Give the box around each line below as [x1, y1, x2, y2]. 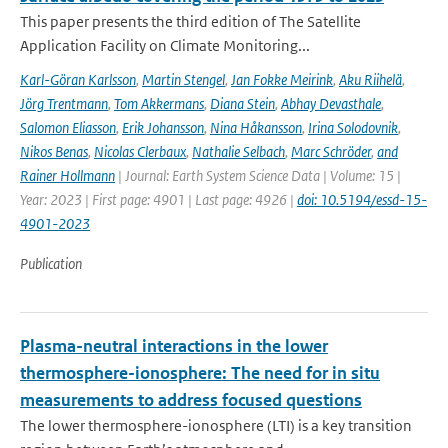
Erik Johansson [122, 118, 204, 137]
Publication [20, 254, 82, 273]
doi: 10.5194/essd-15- [297, 190, 427, 209]
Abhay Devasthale [281, 94, 381, 113]
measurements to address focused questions [20, 389, 362, 411]
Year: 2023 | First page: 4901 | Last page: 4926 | [20, 190, 297, 209]
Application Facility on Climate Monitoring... [20, 36, 310, 55]
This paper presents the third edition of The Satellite [20, 12, 361, 31]
